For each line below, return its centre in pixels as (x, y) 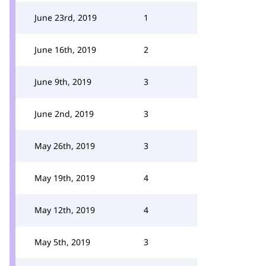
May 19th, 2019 (65, 178)
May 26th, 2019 (65, 146)
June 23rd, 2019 (66, 18)
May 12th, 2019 (65, 210)
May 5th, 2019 (62, 242)
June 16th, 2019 (65, 50)
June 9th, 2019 (63, 82)
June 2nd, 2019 (64, 114)
